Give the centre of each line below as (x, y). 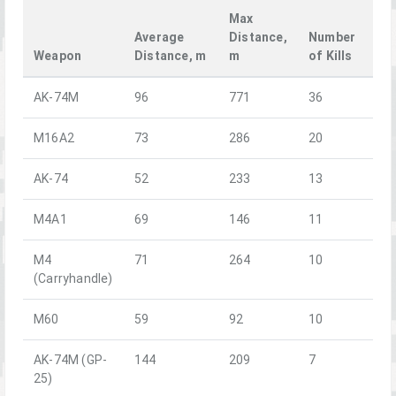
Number (332, 38)
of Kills (331, 56)
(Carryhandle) (73, 279)
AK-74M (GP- (71, 360)
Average (160, 38)
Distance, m (171, 56)
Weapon (58, 56)
